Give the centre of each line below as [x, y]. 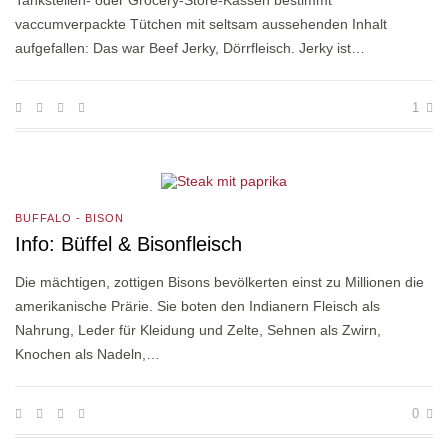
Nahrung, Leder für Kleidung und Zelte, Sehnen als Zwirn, [198, 330]
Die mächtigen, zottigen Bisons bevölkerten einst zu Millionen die [219, 282]
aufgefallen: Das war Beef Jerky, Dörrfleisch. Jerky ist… [190, 48]
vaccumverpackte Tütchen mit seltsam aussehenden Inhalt [201, 24]
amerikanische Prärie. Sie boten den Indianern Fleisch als [197, 306]
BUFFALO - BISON [69, 218]
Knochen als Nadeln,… [87, 354]
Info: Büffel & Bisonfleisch [128, 244]
